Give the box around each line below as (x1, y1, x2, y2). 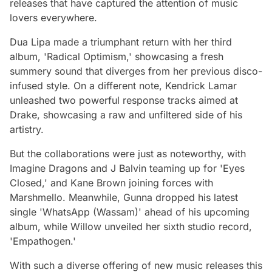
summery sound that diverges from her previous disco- (10, 65, 262, 77)
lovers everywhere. (10, 12, 97, 24)
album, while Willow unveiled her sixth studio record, (10, 220, 252, 233)
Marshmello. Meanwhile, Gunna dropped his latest (10, 191, 238, 203)
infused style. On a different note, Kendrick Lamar (10, 80, 237, 92)
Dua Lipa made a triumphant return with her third (10, 36, 232, 48)
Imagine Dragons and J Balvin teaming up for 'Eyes (10, 162, 245, 174)
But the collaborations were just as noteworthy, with (10, 148, 246, 160)
